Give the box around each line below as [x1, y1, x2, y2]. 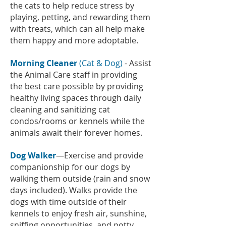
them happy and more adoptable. [10, 35, 140, 46]
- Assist [123, 58, 151, 69]
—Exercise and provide [56, 150, 143, 161]
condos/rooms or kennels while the [10, 116, 145, 127]
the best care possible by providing [10, 81, 143, 92]
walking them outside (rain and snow [10, 173, 150, 184]
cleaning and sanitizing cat [10, 104, 110, 115]
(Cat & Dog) [79, 58, 123, 69]
